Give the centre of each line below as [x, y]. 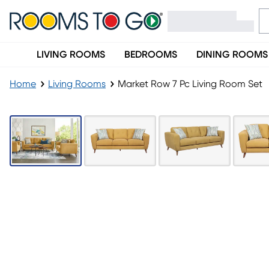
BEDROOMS [151, 55]
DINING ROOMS [232, 55]
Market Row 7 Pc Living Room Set [190, 84]
